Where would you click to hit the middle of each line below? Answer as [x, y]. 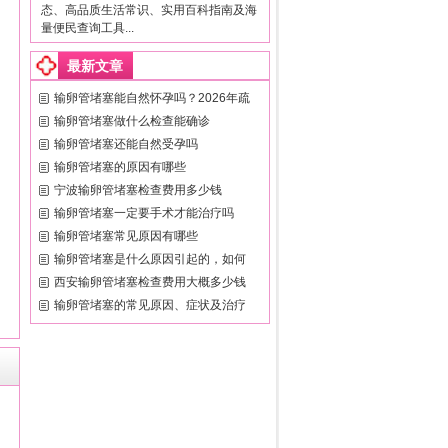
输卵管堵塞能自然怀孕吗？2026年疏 [152, 98]
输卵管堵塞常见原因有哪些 [126, 236]
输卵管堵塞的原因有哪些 [120, 167]
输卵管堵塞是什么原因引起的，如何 [150, 259]
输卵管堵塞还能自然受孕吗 [126, 144]
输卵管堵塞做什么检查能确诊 [132, 121]
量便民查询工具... [87, 28]
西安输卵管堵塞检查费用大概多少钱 [150, 282]
